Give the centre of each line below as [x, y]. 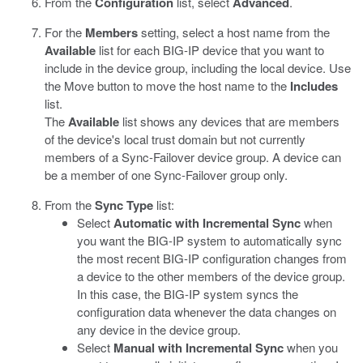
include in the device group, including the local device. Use [198, 68]
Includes [314, 86]
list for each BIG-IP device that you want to [210, 50]
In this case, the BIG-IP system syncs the [188, 294]
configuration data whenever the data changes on [207, 312]
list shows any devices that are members [229, 121]
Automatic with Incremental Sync [207, 223]
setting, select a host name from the [234, 32]
